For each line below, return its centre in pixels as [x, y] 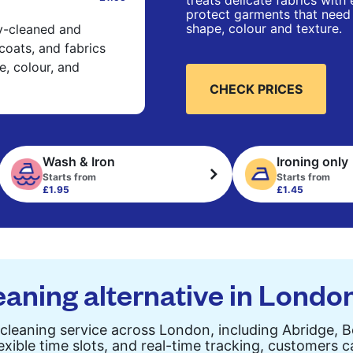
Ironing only [312, 162]
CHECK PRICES [256, 89]
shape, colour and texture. [264, 28]
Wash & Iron [79, 162]
